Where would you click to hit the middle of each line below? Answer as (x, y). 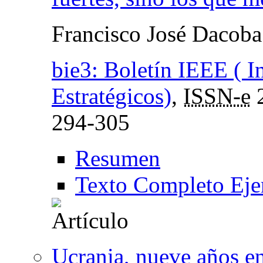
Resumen (118, 158)
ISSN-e (217, 96)
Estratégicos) (112, 96)
